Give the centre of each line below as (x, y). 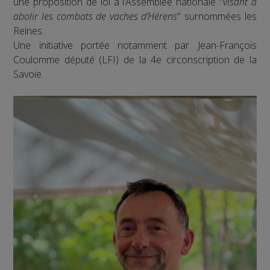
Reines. (29, 30)
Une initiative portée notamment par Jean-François (135, 45)
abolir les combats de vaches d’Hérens (96, 16)
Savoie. (29, 74)
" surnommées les (217, 16)
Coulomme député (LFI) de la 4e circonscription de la (135, 59)
